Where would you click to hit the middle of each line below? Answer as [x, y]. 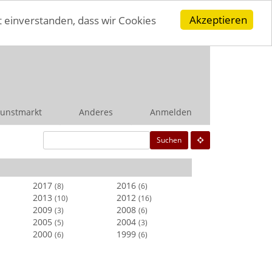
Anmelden [171, 112]
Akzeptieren [218, 20]
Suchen [169, 140]
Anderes [96, 112]
